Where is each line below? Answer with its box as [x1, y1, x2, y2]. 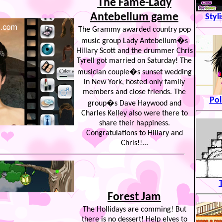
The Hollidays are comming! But [82, 206, 186, 214]
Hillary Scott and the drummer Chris [76, 47, 193, 55]
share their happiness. [99, 119, 170, 127]
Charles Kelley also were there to [81, 110, 188, 117]
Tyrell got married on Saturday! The [77, 57, 192, 65]
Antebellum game [90, 11, 178, 23]
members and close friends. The [83, 88, 186, 96]
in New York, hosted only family [84, 78, 185, 86]
